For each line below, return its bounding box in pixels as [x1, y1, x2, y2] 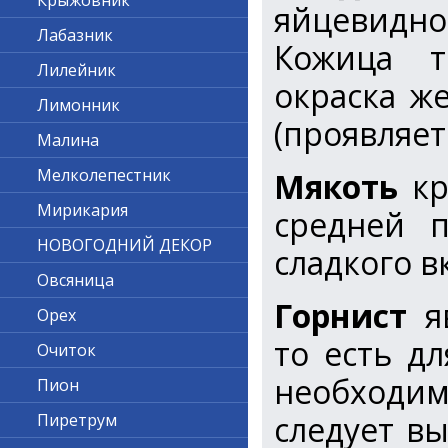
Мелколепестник [37, 164, 172, 186]
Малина [37, 129, 100, 151]
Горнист [273, 293, 407, 337]
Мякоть [273, 164, 398, 208]
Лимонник [37, 94, 121, 116]
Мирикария [37, 199, 129, 221]
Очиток [37, 339, 97, 361]
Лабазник [37, 24, 114, 46]
